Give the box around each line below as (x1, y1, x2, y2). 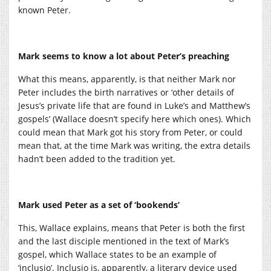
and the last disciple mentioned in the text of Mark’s (18, 235, 229, 247)
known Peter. (18, 4, 71, 16)
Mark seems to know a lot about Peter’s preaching (18, 50, 229, 62)
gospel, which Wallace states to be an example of (18, 248, 217, 260)
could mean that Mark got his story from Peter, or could (18, 126, 243, 138)
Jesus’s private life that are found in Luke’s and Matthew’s (18, 99, 250, 111)
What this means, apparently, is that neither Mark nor (18, 73, 236, 85)
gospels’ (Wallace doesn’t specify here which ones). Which (18, 113, 251, 125)
